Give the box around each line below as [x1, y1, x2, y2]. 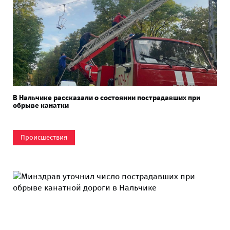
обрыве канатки [13, 101, 69, 110]
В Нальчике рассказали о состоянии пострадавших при [13, 93, 200, 102]
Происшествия [21, 133, 67, 141]
